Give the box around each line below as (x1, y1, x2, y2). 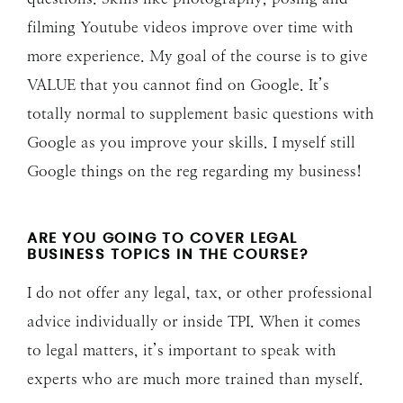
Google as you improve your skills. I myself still (27, 133, 355, 152)
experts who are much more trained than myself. (27, 370, 363, 389)
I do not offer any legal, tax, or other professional (27, 283, 372, 302)
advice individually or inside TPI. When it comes (27, 312, 361, 331)
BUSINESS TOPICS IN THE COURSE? (27, 247, 309, 263)
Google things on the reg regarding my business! (27, 162, 362, 181)
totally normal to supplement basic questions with (27, 104, 374, 123)
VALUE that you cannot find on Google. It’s (27, 76, 329, 94)
